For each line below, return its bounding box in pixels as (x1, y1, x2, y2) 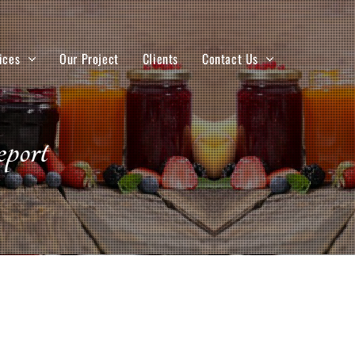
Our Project (59, 49, 119, 68)
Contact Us (202, 49, 258, 68)
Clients (142, 49, 178, 68)
